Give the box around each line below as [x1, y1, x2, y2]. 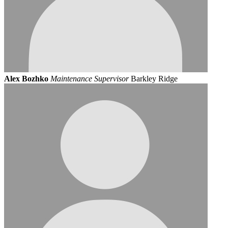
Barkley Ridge [131, 74, 178, 83]
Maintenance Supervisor [50, 74, 129, 83]
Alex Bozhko [4, 74, 48, 83]
